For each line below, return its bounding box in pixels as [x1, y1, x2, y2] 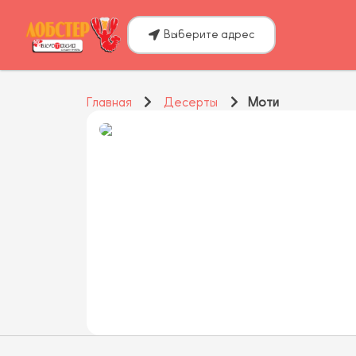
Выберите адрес [164, 29, 256, 41]
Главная [86, 95, 132, 110]
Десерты [164, 95, 219, 110]
